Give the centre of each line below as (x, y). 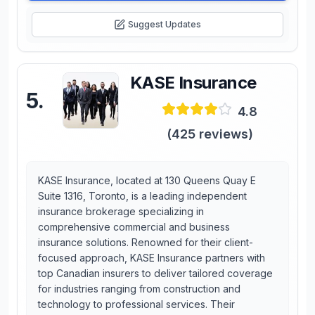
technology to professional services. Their (136, 304)
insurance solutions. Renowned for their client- (146, 242)
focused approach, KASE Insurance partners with (152, 258)
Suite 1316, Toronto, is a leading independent (142, 196)
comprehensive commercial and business (134, 227)
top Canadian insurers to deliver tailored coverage (155, 273)
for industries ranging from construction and (139, 289)
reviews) (224, 134)
